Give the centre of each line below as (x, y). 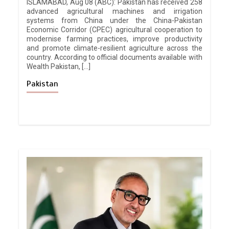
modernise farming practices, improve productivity (114, 39)
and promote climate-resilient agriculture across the (114, 48)
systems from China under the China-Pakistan (114, 21)
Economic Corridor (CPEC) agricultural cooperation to (114, 30)
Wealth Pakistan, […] (59, 67)
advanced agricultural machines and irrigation (114, 12)
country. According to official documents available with (114, 58)
